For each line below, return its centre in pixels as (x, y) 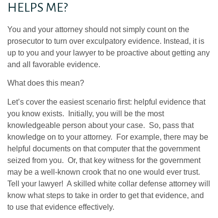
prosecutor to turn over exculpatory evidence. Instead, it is (106, 41)
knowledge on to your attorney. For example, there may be (108, 137)
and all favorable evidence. (54, 64)
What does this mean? (46, 83)
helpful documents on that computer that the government (104, 148)
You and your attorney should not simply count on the (98, 29)
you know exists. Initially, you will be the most (86, 113)
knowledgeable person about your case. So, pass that (100, 125)
